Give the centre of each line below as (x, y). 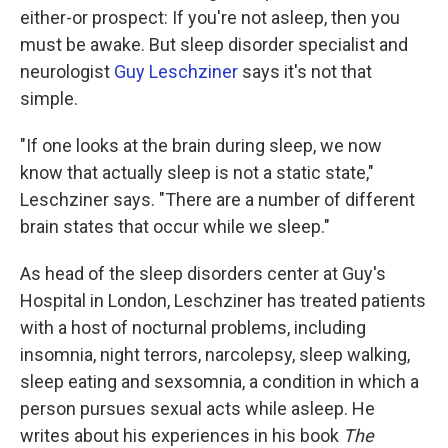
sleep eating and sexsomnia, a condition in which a (219, 381)
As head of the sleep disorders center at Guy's (203, 273)
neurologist (67, 71)
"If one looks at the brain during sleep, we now (201, 145)
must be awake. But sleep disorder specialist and (214, 44)
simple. (49, 98)
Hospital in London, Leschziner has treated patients (223, 300)
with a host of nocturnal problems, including (193, 327)
